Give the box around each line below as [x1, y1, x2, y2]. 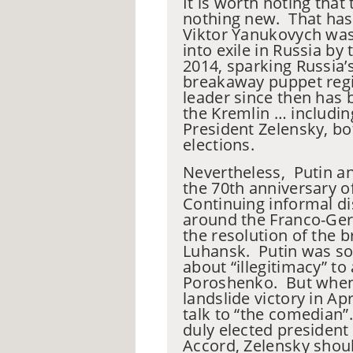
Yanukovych [232, 24, 322, 46]
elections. [183, 134, 255, 156]
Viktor [183, 24, 232, 46]
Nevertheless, [183, 162, 290, 184]
